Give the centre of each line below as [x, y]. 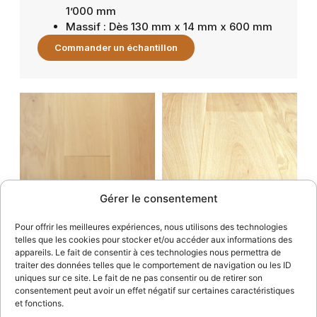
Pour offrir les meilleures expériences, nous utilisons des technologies [151, 227]
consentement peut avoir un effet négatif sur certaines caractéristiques [155, 290]
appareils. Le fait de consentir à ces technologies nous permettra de [148, 252]
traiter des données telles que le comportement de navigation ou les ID [153, 265]
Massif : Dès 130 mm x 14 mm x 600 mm [169, 26]
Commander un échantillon [116, 47]
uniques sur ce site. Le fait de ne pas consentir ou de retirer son [139, 278]
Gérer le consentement [158, 198]
